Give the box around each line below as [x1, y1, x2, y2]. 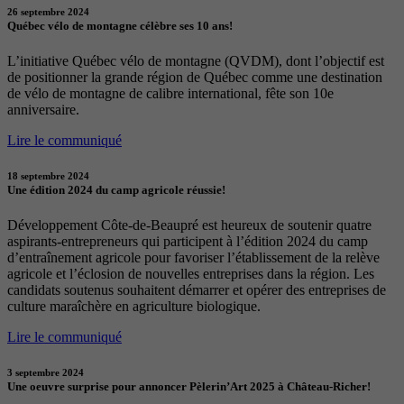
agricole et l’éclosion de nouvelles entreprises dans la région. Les [7, 266, 374, 282]
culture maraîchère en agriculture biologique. [7, 298, 261, 315]
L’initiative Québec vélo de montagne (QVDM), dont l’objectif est [7, 52, 384, 69]
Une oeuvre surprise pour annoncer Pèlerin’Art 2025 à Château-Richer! [7, 380, 371, 394]
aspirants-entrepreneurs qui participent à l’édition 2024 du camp [7, 234, 368, 250]
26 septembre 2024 [7, 5, 89, 17]
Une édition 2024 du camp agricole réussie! [7, 182, 225, 197]
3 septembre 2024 [7, 367, 84, 379]
